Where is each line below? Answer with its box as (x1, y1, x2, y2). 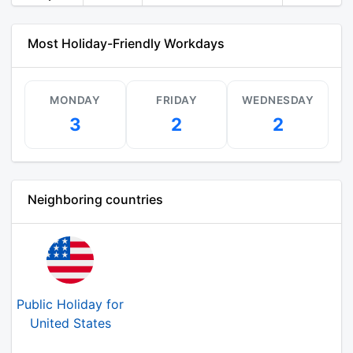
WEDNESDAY (241, 94, 314, 107)
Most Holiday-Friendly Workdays (28, 35, 225, 52)
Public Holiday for (17, 296, 124, 313)
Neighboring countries (28, 191, 163, 208)
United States (29, 315, 111, 332)
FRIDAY (156, 94, 197, 107)
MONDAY (50, 94, 101, 107)
